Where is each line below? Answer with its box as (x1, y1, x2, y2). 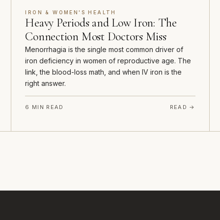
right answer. (25, 79, 66, 88)
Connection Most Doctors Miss (25, 29, 166, 44)
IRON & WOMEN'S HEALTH (25, 9, 116, 16)
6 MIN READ (25, 104, 64, 111)
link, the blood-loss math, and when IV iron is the (25, 68, 182, 77)
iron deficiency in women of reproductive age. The (25, 56, 192, 65)
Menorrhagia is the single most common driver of (25, 45, 184, 54)
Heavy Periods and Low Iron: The (25, 16, 177, 30)
